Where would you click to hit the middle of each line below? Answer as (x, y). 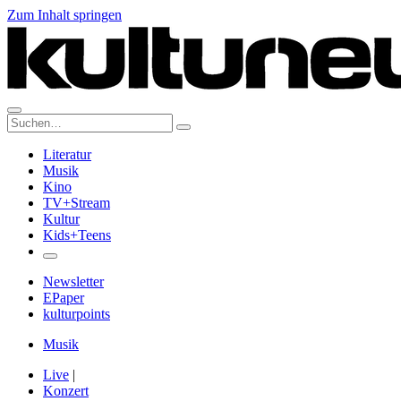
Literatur (67, 154)
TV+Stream (77, 203)
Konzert (66, 391)
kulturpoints (77, 314)
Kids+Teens (77, 235)
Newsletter (73, 282)
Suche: (26, 120)
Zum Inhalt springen (64, 15)
